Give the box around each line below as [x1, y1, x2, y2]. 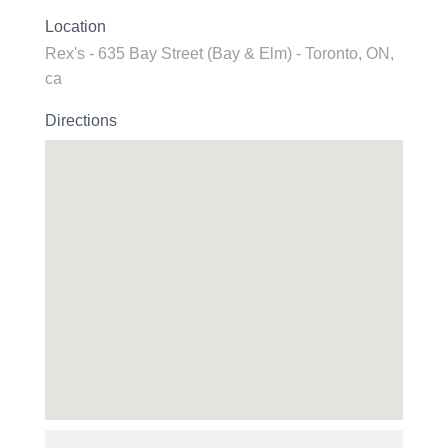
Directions [45, 112, 117, 129]
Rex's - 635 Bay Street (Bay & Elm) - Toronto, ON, [45, 45, 394, 62]
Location [45, 18, 106, 35]
